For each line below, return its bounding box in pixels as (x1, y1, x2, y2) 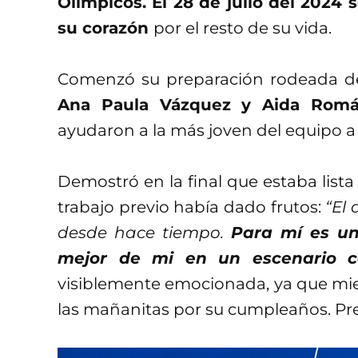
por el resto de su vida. (153, 18, 332, 38)
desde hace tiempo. (58, 223, 231, 243)
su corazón (58, 18, 153, 38)
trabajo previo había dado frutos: (58, 197, 326, 217)
